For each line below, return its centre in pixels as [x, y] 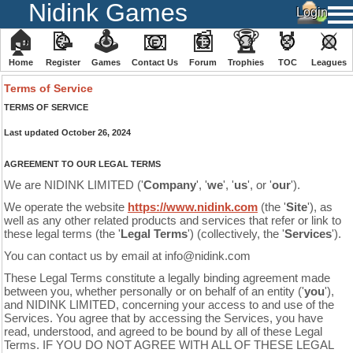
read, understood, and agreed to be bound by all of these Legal [163, 332]
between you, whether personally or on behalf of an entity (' [154, 292]
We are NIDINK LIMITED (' [74, 185]
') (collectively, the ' [236, 234]
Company [170, 185]
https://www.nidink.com [193, 207]
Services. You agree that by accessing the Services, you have [163, 318]
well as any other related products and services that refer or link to [173, 221]
